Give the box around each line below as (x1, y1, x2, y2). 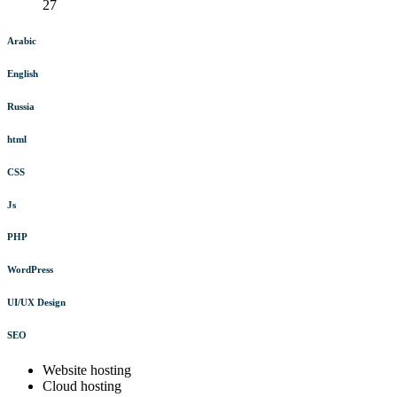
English (7, 67, 38, 79)
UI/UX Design (7, 297, 66, 308)
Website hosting (43, 362, 131, 378)
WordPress (7, 264, 53, 276)
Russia (7, 100, 35, 112)
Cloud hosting (43, 378, 121, 394)
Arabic (7, 35, 36, 46)
